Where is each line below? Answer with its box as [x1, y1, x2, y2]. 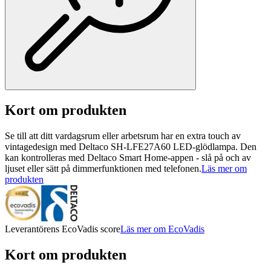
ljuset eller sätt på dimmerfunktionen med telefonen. [5, 163, 201, 174]
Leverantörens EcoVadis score [5, 224, 120, 235]
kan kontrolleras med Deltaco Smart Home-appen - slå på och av [5, 152, 251, 163]
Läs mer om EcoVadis [120, 224, 204, 235]
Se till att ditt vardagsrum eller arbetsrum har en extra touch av [5, 131, 241, 142]
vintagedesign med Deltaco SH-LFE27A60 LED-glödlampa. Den [5, 142, 256, 152]
